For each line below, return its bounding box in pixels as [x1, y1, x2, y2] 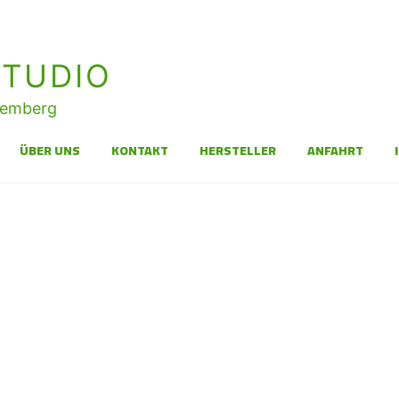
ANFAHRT [307, 139, 363, 162]
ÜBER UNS [20, 139, 80, 162]
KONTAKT [111, 139, 168, 162]
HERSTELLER [199, 139, 276, 162]
